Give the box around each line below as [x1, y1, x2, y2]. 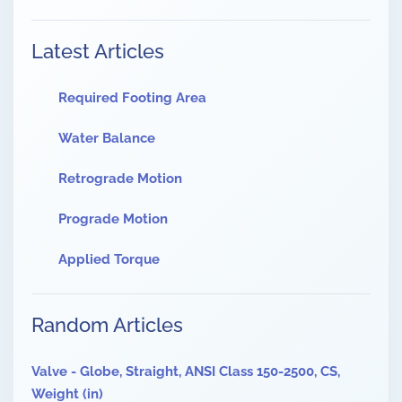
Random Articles [31, 313, 183, 337]
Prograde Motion [58, 211, 168, 228]
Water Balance [58, 130, 155, 147]
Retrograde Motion [58, 170, 182, 188]
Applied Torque [58, 251, 160, 268]
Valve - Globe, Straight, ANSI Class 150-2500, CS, [31, 363, 340, 380]
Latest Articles [31, 39, 164, 64]
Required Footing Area [58, 90, 206, 107]
